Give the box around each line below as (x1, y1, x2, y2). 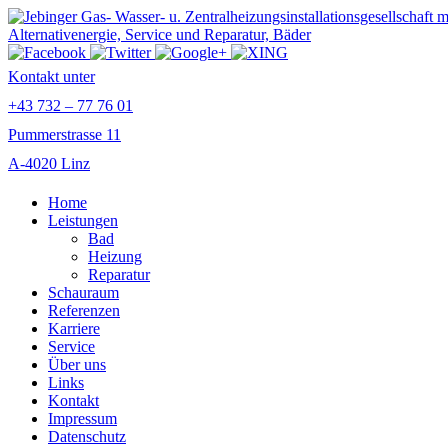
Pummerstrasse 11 (8, 126, 121, 143)
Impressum (48, 410, 117, 427)
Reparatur (88, 266, 150, 283)
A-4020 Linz (8, 155, 90, 172)
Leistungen (48, 212, 118, 229)
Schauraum (48, 284, 119, 301)
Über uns (48, 356, 106, 373)
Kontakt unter (8, 68, 95, 85)
